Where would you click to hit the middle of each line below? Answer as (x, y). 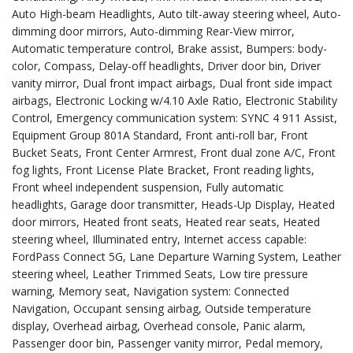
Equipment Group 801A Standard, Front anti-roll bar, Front (160, 135)
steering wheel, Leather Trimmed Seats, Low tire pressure (160, 274)
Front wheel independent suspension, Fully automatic (148, 187)
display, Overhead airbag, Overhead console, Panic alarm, (159, 326)
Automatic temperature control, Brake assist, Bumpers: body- (169, 48)
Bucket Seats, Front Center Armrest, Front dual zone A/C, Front (174, 152)
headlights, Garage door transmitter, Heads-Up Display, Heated (173, 204)
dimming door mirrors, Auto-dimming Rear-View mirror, (153, 31)
